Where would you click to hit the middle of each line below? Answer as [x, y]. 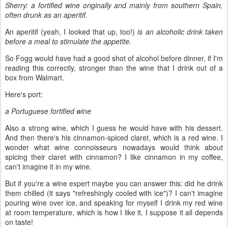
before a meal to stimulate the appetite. [68, 41]
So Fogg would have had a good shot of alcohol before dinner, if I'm [114, 58]
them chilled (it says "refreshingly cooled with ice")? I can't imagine [114, 193]
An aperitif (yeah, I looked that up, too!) [72, 32]
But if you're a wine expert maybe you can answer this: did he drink [114, 183]
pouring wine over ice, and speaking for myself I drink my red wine [114, 203]
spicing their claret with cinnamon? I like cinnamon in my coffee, [114, 157]
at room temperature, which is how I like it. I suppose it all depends [114, 212]
